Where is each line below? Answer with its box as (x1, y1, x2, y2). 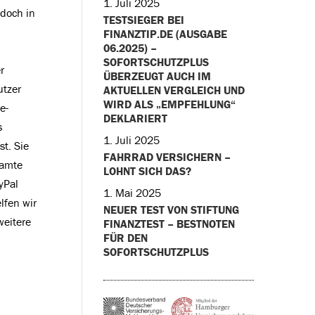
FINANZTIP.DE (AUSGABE (103, 27, 227, 41)
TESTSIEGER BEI (103, 13, 184, 27)
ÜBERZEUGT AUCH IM (103, 69, 211, 83)
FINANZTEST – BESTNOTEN (103, 217, 235, 231)
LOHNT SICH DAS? (103, 164, 191, 178)
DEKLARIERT (103, 111, 167, 125)
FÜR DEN (103, 231, 148, 245)
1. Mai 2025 (103, 186, 161, 200)
